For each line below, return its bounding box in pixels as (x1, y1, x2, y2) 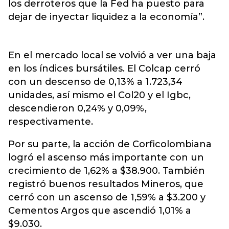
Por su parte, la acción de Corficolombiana (8, 139, 212, 150)
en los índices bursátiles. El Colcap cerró (8, 63, 200, 74)
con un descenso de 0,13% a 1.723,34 (8, 76, 182, 87)
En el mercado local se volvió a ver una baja (8, 50, 216, 61)
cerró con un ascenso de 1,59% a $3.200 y (8, 192, 205, 203)
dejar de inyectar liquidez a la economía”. (8, 11, 204, 22)
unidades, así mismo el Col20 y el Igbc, (8, 89, 191, 101)
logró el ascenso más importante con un (8, 152, 204, 163)
